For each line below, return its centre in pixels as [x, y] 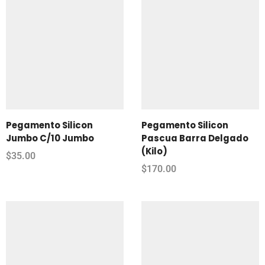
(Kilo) [154, 151]
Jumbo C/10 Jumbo [50, 138]
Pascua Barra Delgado [195, 138]
